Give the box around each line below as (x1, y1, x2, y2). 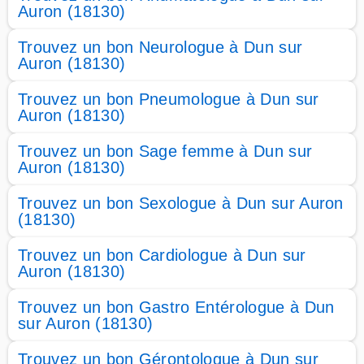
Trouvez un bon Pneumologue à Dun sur (18, 90, 319, 108)
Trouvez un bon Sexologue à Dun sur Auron (18, 194, 344, 212)
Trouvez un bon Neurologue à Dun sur (18, 38, 303, 56)
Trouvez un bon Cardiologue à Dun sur (18, 246, 306, 264)
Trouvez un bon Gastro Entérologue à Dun (18, 298, 335, 316)
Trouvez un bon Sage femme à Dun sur (18, 142, 313, 160)
